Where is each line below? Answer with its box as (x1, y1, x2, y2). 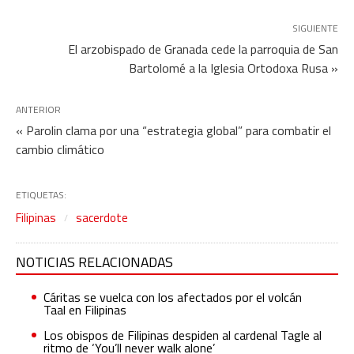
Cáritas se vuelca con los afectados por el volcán (43, 287, 302, 307)
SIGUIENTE (292, 20, 338, 36)
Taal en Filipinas (43, 299, 126, 319)
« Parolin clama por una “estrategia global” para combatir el (16, 120, 331, 140)
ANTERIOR (16, 101, 61, 117)
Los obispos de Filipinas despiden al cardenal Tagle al (43, 325, 322, 345)
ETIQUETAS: (16, 186, 66, 202)
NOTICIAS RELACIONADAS (16, 250, 173, 273)
